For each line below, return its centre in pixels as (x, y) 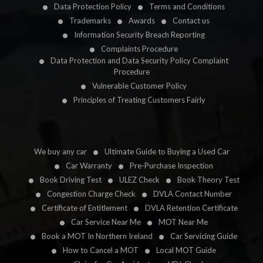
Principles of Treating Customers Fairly (139, 100)
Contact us (191, 21)
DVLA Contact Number (193, 194)
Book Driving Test (70, 180)
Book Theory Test (208, 180)
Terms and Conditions (187, 7)
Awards (142, 21)
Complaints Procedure (139, 49)
